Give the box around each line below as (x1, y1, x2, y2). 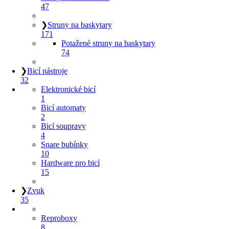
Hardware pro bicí (41, 158, 100, 167)
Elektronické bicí (41, 85, 96, 94)
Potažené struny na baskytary (61, 39, 155, 48)
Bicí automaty (41, 103, 86, 112)
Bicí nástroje (27, 66, 67, 75)
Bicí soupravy (41, 122, 86, 130)
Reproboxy (41, 214, 77, 222)
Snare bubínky (41, 140, 88, 149)
